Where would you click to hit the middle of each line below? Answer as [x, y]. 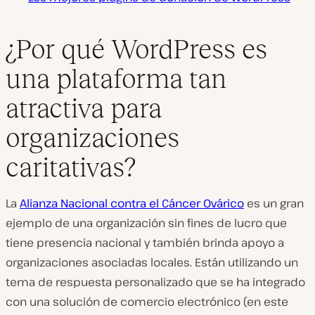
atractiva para [84, 108]
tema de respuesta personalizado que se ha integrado [155, 282]
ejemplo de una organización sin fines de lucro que [146, 223]
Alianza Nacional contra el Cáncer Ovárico [132, 203]
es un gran [274, 203]
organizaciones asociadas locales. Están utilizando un [152, 262]
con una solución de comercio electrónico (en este [147, 301]
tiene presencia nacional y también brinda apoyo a [145, 242]
